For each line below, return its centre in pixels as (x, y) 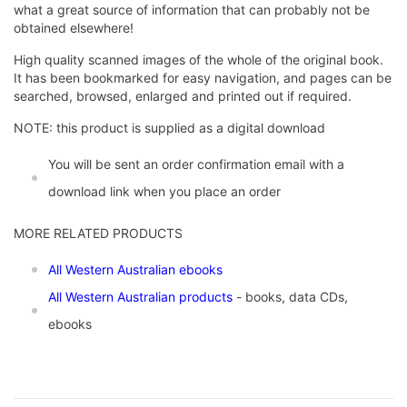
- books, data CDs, (290, 297)
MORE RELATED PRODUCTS (98, 233)
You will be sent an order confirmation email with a (196, 164)
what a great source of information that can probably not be (192, 10)
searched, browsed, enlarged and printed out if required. (183, 96)
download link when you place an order (164, 192)
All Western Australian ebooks (135, 270)
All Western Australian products (140, 297)
